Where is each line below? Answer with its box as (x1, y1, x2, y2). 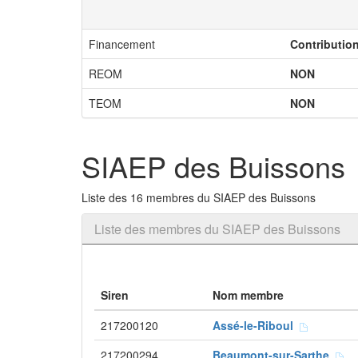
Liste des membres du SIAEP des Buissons (94, 220, 340, 238)
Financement (89, 36, 155, 52)
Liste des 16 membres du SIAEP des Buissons (82, 189, 316, 205)
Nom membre (213, 287, 284, 303)
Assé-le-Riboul (213, 317, 300, 333)
